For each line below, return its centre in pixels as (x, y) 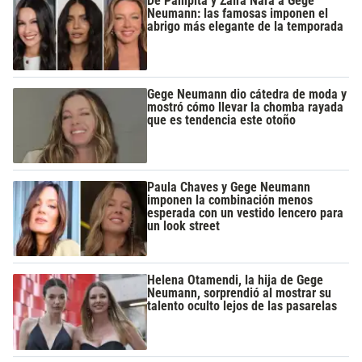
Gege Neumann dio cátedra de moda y (247, 94)
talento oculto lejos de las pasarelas (242, 306)
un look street (184, 225)
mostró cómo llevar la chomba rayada (246, 107)
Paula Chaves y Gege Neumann (229, 187)
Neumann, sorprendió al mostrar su (240, 293)
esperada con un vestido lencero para (246, 213)
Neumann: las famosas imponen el (238, 14)
